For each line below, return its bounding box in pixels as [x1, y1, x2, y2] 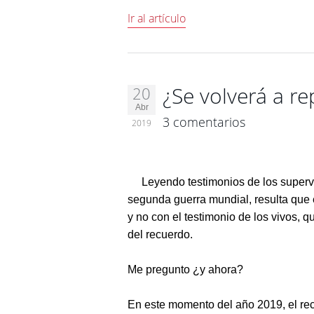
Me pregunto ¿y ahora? [128, 264, 243, 275]
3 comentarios [163, 114, 245, 130]
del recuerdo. [128, 228, 193, 240]
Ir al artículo [128, 11, 186, 26]
